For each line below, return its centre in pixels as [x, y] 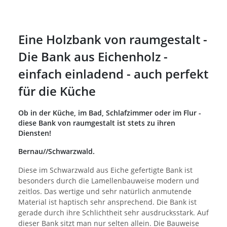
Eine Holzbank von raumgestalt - [113, 39]
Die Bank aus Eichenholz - [93, 56]
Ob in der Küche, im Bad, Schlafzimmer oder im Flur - [110, 112]
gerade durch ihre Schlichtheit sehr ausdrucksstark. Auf [113, 212]
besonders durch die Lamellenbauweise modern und [109, 180]
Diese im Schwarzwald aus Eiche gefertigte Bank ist [105, 170]
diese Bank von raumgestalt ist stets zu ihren [97, 123]
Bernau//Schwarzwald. [56, 151]
